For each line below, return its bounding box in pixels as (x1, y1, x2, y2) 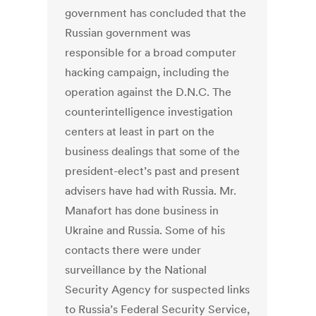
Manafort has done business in (65, 203, 219, 218)
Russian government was (65, 25, 191, 40)
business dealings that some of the (65, 144, 241, 159)
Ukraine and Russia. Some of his (65, 223, 226, 238)
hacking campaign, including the (65, 65, 230, 80)
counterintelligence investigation (65, 104, 233, 119)
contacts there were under (65, 243, 202, 257)
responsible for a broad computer (65, 45, 237, 60)
